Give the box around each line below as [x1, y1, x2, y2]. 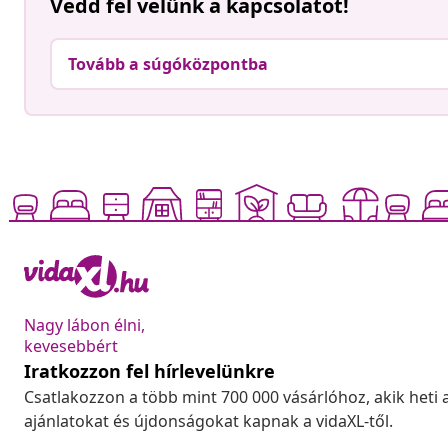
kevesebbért [24, 335, 118, 358]
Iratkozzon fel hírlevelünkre [24, 359, 275, 384]
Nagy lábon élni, [24, 314, 145, 337]
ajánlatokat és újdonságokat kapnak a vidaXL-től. [24, 410, 393, 433]
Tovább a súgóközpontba [68, 53, 268, 76]
